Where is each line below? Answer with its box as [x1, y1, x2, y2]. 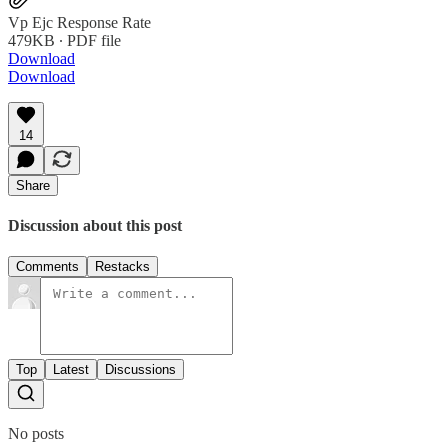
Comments [16, 259, 79, 275]
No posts [8, 425, 64, 443]
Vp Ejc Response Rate [8, 13, 151, 31]
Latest [53, 362, 89, 378]
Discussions [105, 362, 176, 378]
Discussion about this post [8, 216, 182, 234]
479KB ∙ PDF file [8, 31, 121, 49]
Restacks [95, 259, 150, 275]
